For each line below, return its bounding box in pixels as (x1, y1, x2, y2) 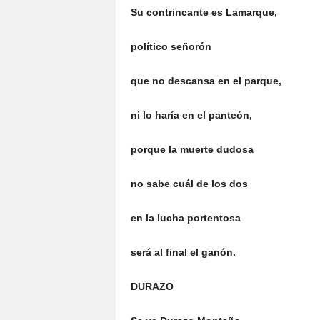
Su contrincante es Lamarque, (130, 6, 277, 18)
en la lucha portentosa (130, 212, 241, 224)
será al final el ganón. (130, 246, 236, 258)
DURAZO (130, 281, 174, 292)
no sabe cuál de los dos (130, 178, 248, 189)
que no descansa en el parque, (130, 75, 281, 86)
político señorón (130, 41, 211, 52)
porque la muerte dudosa (130, 144, 254, 155)
